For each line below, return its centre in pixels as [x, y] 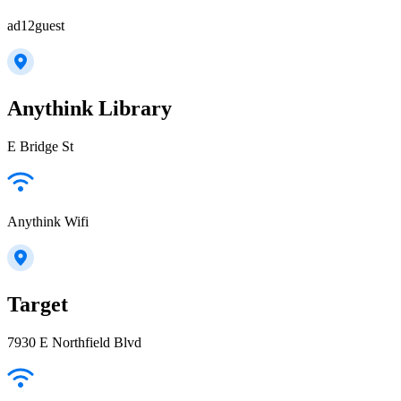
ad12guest [36, 26]
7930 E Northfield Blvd [74, 342]
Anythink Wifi [48, 222]
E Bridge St [40, 146]
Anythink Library [90, 109]
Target [38, 304]
